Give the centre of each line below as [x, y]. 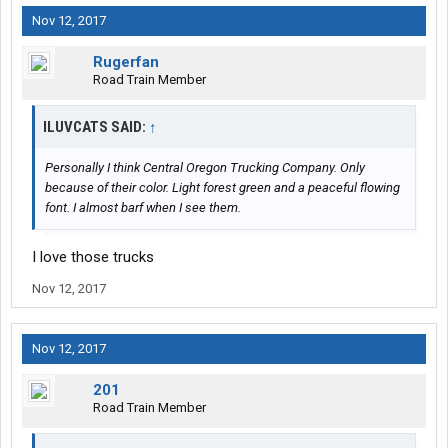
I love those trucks [93, 257]
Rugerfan [126, 62]
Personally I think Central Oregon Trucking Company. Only [205, 168]
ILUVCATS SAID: [96, 127]
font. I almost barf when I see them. [143, 208]
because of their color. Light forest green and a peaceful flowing [222, 188]
